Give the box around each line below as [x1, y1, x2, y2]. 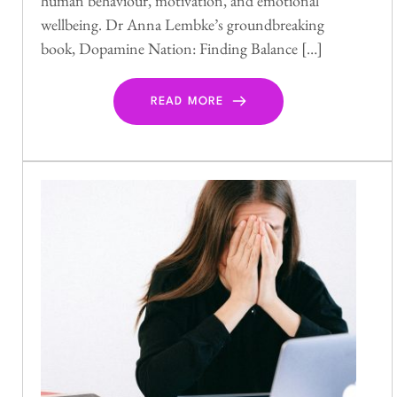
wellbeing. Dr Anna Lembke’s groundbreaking [41, 13, 324, 35]
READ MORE [150, 95, 224, 107]
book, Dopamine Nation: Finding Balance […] [41, 37, 323, 58]
